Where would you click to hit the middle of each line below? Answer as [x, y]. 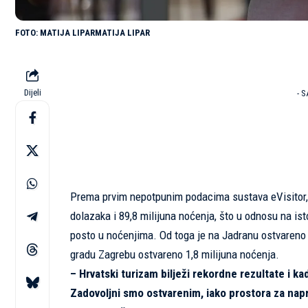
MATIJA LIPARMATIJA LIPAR [95, 33]
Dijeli [32, 93]
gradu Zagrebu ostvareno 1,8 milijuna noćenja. [175, 255]
